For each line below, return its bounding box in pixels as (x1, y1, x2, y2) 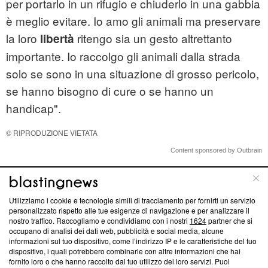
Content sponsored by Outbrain (170, 147, 262, 154)
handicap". (6, 100, 61, 117)
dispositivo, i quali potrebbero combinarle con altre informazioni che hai (9, 246, 240, 256)
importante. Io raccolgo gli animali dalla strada (6, 48, 240, 65)
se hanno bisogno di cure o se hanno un (6, 83, 214, 99)
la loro (6, 30, 40, 47)
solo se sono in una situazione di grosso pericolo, (6, 65, 259, 82)
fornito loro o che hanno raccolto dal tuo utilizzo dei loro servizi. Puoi (9, 256, 230, 266)
